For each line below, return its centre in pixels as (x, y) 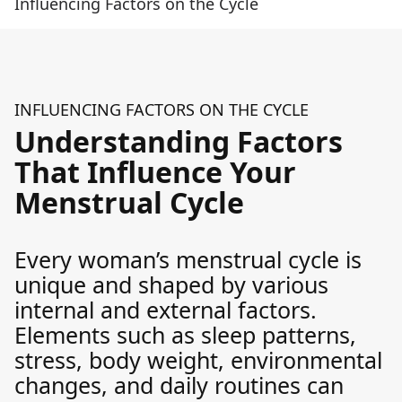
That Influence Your (155, 172)
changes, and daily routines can (179, 385)
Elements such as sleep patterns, (185, 335)
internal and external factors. (166, 310)
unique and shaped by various (171, 284)
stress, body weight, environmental (198, 360)
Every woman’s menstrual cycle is (188, 259)
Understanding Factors (179, 141)
